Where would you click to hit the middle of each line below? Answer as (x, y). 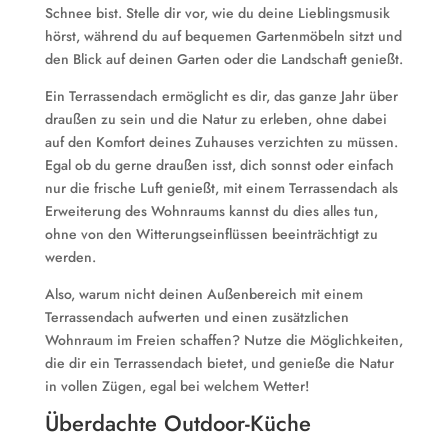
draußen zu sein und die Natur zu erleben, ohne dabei (215, 119)
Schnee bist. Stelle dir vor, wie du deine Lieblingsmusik (217, 13)
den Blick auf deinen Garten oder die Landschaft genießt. (223, 59)
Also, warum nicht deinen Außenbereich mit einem (203, 294)
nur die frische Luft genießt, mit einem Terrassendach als (221, 188)
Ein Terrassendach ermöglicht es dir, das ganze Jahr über (221, 96)
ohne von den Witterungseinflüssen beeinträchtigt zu (211, 234)
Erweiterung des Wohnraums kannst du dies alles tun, (211, 211)
